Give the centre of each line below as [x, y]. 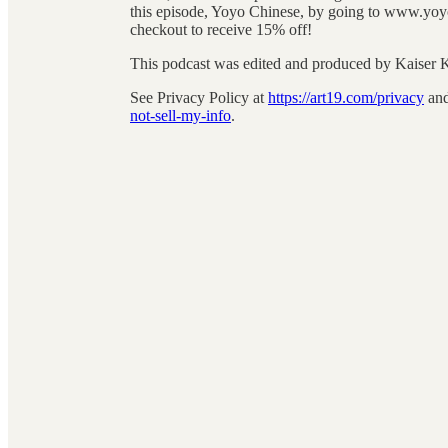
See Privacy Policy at [199, 97]
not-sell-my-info [180, 115]
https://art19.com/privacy [346, 97]
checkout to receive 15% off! [221, 29]
